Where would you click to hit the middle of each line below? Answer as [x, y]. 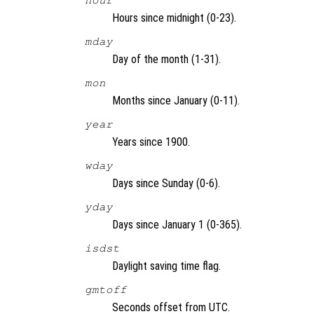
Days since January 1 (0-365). [177, 225]
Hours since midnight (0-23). [174, 18]
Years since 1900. [151, 142]
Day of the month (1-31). [166, 60]
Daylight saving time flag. [166, 266]
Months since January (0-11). [176, 101]
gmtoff [105, 290]
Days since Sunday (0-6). [166, 184]
